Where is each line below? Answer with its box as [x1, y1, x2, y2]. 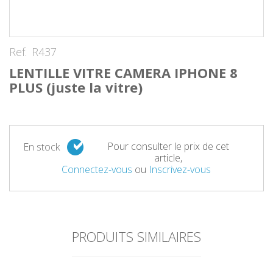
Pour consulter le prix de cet [107, 140, 229, 153]
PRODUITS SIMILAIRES [72, 227, 201, 246]
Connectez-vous [62, 163, 133, 176]
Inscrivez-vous [149, 163, 211, 176]
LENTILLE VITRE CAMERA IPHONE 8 [9, 63, 238, 82]
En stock [23, 140, 60, 154]
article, [154, 151, 182, 165]
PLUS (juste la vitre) [9, 78, 143, 96]
